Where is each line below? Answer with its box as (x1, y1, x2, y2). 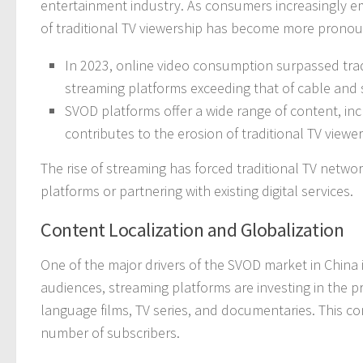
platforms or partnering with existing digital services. (41, 181, 353, 200)
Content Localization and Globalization (41, 216, 344, 242)
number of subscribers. (41, 322, 180, 342)
